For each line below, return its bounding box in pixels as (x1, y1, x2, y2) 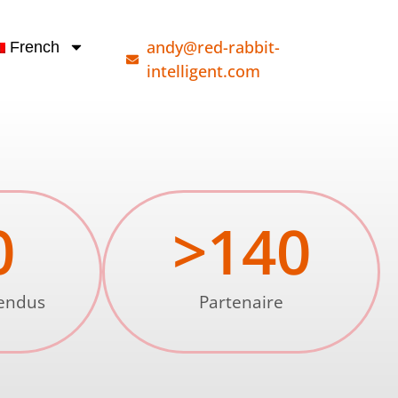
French (10, 38, 60, 56)
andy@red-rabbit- (146, 36, 280, 58)
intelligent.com (146, 60, 260, 82)
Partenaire (199, 291, 284, 314)
